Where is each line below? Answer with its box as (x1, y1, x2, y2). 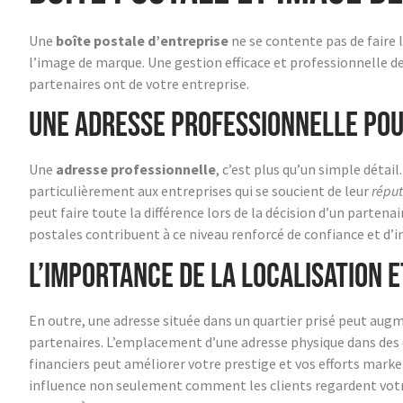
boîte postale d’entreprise (56, 31, 228, 50)
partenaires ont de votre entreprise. (29, 75, 249, 94)
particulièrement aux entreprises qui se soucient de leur (29, 182, 372, 201)
